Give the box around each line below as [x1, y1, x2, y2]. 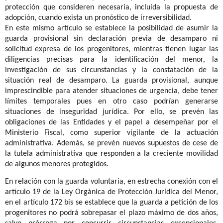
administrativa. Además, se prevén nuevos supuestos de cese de [5, 139, 218, 148]
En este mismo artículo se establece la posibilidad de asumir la [5, 24, 218, 33]
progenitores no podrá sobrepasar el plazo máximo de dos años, [5, 209, 218, 217]
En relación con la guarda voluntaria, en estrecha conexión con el [5, 177, 218, 186]
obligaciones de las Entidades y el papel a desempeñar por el [5, 118, 218, 127]
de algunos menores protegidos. [5, 160, 109, 169]
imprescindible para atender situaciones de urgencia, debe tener [5, 87, 218, 96]
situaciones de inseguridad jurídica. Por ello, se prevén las [5, 108, 218, 116]
